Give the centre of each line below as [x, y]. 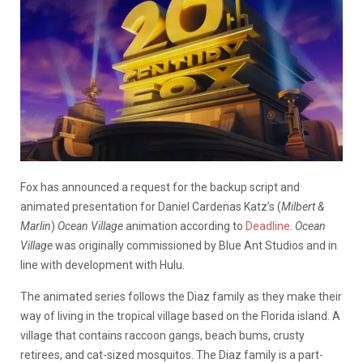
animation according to [186, 226]
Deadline [268, 226]
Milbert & [303, 206]
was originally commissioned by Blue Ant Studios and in [195, 245]
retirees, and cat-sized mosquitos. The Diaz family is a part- [172, 354]
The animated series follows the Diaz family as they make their [181, 296]
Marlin [36, 226]
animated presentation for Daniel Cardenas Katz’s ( [151, 206]
